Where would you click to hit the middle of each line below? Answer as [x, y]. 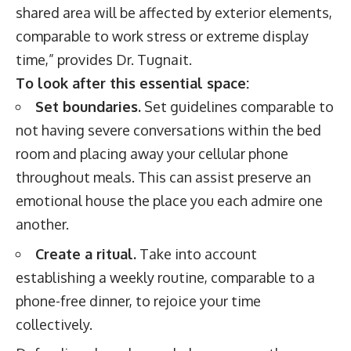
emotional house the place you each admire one [169, 201]
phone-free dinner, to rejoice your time [138, 300]
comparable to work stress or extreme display [162, 36]
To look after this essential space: [132, 83]
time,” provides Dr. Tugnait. [104, 60]
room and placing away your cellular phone [152, 154]
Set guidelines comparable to [237, 107]
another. [42, 224]
